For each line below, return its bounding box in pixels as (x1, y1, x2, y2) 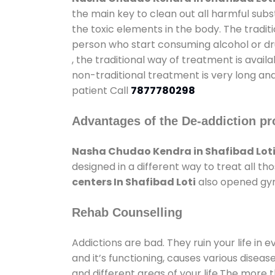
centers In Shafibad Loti (72, 174, 196, 189)
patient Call (72, 83, 131, 98)
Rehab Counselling (72, 205, 182, 219)
